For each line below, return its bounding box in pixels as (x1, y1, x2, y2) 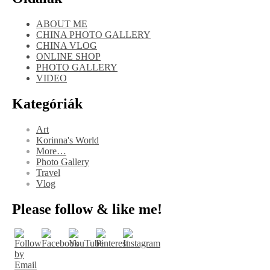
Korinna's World (36, 134, 99, 145)
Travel (36, 167, 60, 178)
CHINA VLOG (36, 40, 97, 51)
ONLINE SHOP (36, 51, 101, 61)
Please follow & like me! (12, 201, 162, 217)
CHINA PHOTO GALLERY (36, 29, 151, 40)
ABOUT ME (36, 18, 87, 29)
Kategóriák (12, 95, 83, 111)
